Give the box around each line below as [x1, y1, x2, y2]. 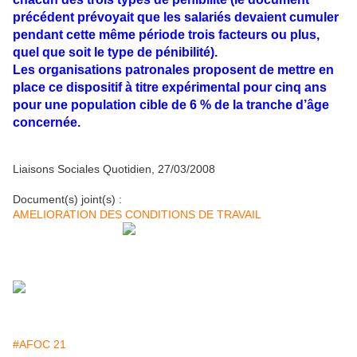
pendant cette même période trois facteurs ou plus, [13, 27, 320, 41]
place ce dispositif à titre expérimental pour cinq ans [13, 80, 327, 94]
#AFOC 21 [13, 337, 66, 351]
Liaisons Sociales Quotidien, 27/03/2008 [13, 162, 215, 175]
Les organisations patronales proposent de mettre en [13, 62, 334, 76]
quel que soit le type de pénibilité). [13, 45, 218, 59]
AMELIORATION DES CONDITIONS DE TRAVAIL [13, 207, 261, 221]
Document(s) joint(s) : [13, 192, 122, 206]
